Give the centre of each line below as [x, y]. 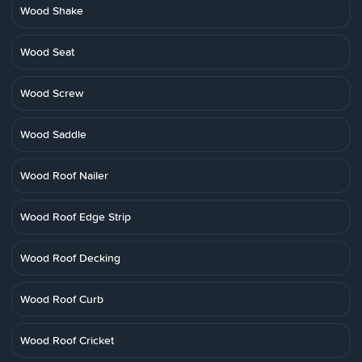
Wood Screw [52, 93]
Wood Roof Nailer [64, 175]
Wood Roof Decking [70, 258]
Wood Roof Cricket [67, 340]
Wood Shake [52, 11]
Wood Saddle [53, 134]
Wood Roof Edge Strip [76, 217]
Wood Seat [47, 52]
